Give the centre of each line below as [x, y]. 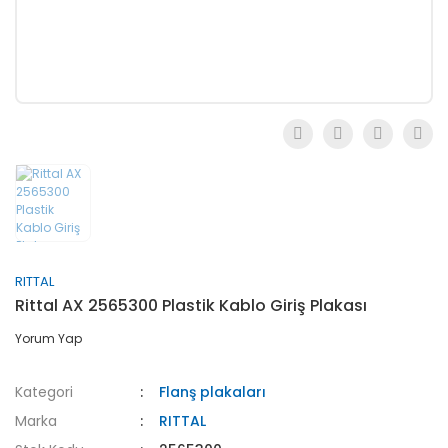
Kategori [44, 392]
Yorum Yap [48, 338]
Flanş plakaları [213, 392]
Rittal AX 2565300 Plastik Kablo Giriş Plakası [191, 305]
